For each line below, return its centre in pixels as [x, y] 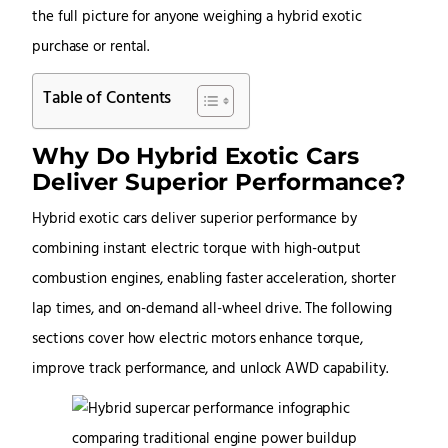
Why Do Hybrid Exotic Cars [195, 156]
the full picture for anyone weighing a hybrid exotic [197, 17]
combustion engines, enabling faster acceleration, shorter [214, 280]
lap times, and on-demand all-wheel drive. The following [212, 310]
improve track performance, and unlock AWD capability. [210, 370]
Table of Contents [107, 98]
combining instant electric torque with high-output [196, 250]
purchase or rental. [91, 47]
